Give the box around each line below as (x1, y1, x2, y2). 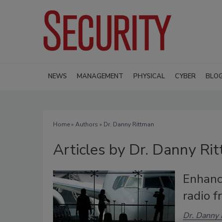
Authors (75, 120, 98, 128)
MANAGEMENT (77, 71, 123, 81)
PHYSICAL (133, 71, 165, 81)
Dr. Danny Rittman (104, 120, 154, 128)
